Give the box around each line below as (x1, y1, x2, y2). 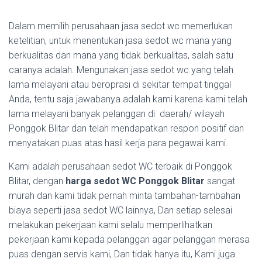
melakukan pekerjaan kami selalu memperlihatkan (9, 219, 212, 230)
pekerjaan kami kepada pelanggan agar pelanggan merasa (9, 234, 250, 245)
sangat (205, 175, 235, 187)
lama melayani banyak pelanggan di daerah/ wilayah (9, 108, 225, 119)
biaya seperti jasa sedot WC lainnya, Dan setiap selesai (9, 205, 232, 216)
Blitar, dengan (9, 175, 65, 187)
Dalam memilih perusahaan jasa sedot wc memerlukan (9, 20, 233, 32)
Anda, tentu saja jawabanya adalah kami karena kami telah (9, 94, 247, 105)
